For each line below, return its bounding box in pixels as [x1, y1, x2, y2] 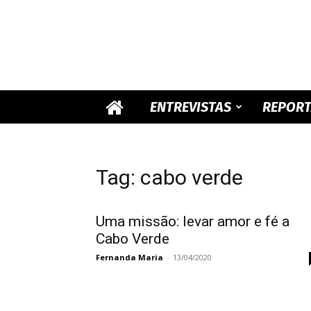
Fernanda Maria [96, 252, 163, 262]
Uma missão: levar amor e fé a [96, 213, 289, 230]
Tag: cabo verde [96, 165, 243, 190]
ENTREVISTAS [150, 99, 231, 115]
